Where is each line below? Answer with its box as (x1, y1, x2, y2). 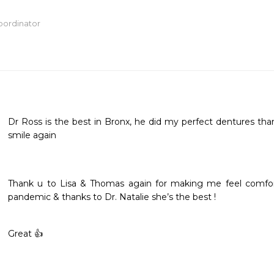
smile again (8, 130, 56, 141)
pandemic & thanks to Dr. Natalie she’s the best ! (8, 191, 218, 202)
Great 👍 (8, 228, 45, 239)
